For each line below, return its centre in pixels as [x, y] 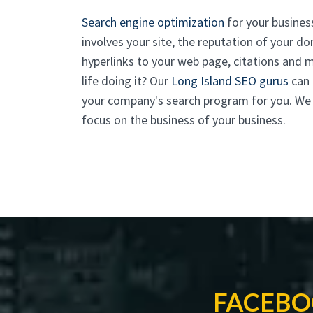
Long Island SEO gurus [230, 81]
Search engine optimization [153, 22]
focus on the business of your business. [184, 120]
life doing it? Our [126, 81]
